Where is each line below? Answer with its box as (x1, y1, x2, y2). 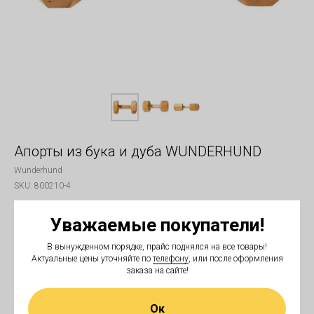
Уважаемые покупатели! (50, 214, 264, 235)
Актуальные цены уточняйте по (31, 253, 153, 264)
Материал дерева (14, 278, 79, 289)
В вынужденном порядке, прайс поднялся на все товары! (47, 241, 267, 252)
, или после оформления (188, 253, 283, 264)
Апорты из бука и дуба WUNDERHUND (14, 143, 261, 160)
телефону (152, 253, 189, 264)
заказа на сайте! (125, 265, 189, 275)
